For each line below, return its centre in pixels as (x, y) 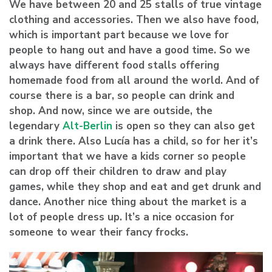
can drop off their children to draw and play (118, 171)
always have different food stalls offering (114, 65)
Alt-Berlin (87, 126)
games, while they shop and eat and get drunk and (135, 186)
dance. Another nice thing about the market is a (128, 202)
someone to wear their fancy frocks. (99, 232)
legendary (36, 126)
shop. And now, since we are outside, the (111, 110)
